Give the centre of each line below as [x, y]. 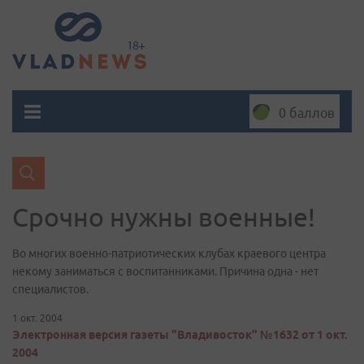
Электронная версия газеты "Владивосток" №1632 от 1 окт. [180, 335]
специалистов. [50, 289]
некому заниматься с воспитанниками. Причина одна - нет [165, 271]
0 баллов [307, 113]
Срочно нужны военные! [164, 217]
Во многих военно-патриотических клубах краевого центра [169, 253]
